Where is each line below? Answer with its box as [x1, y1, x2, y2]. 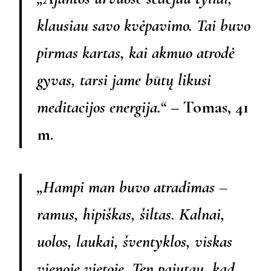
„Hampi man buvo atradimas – [37, 177, 227, 198]
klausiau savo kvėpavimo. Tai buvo [37, 15, 250, 36]
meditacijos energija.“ [37, 97, 166, 118]
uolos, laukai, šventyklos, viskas [37, 231, 232, 252]
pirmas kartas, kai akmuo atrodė [37, 42, 235, 64]
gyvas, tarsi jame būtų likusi [37, 70, 211, 91]
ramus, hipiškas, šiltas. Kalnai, [37, 204, 225, 225]
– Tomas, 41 [166, 97, 249, 118]
